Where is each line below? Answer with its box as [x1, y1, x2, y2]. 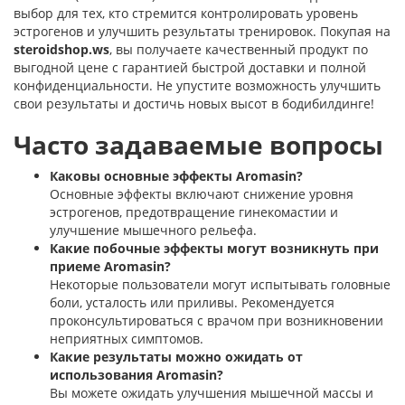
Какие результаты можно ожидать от [50, 348, 303, 365]
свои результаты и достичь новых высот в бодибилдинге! [14, 95, 374, 112]
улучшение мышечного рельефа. [50, 221, 257, 239]
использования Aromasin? [50, 366, 223, 383]
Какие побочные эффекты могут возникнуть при [50, 240, 379, 257]
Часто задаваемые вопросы [14, 127, 383, 162]
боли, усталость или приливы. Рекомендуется [50, 294, 334, 311]
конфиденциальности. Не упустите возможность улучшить [14, 77, 381, 94]
